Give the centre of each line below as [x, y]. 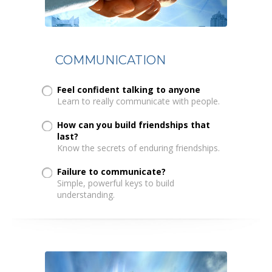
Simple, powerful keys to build [116, 183]
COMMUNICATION [111, 60]
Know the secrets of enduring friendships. [139, 148]
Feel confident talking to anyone [129, 89]
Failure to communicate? [112, 171]
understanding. [86, 194]
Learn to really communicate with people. [139, 101]
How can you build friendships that [134, 124]
